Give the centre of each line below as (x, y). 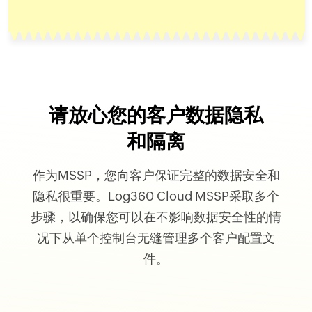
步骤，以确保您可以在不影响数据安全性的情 (156, 217)
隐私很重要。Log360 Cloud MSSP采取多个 (156, 196)
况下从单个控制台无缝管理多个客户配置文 (156, 237)
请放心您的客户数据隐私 (156, 115)
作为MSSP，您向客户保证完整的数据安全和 (156, 175)
